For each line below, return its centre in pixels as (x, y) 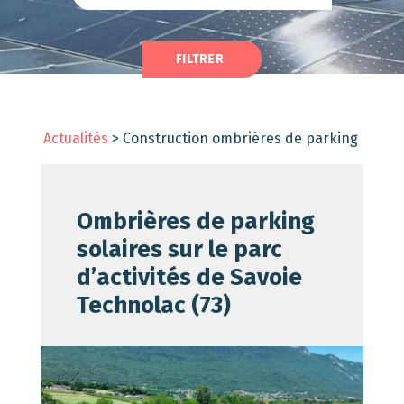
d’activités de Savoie (189, 277)
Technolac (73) (153, 305)
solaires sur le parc (179, 249)
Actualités (76, 138)
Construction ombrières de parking (241, 138)
